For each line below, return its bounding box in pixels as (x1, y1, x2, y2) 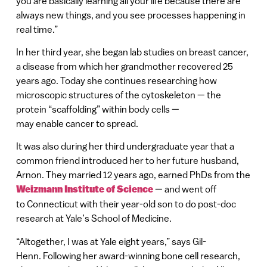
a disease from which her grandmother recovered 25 (15, 61, 233, 72)
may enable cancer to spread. (15, 118, 138, 129)
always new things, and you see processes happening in (15, 9, 246, 20)
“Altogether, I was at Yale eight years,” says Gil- (15, 235, 206, 247)
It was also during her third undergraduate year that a (15, 141, 234, 152)
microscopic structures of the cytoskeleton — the (15, 89, 221, 101)
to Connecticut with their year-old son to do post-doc (15, 198, 236, 210)
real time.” (15, 23, 58, 35)
